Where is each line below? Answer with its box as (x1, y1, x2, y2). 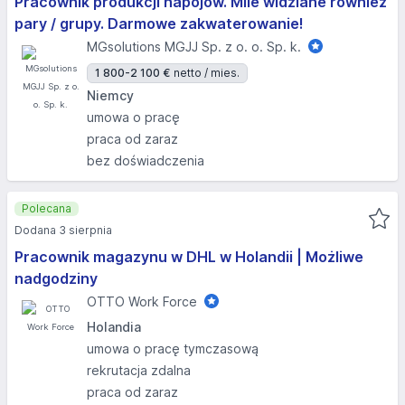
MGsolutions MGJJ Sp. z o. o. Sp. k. (87, 39, 301, 54)
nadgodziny (14, 269, 98, 287)
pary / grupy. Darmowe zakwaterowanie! (14, 14, 304, 33)
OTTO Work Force (87, 294, 197, 309)
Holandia (87, 319, 141, 334)
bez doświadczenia (87, 153, 204, 168)
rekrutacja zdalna (87, 363, 191, 378)
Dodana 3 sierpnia (14, 223, 112, 237)
